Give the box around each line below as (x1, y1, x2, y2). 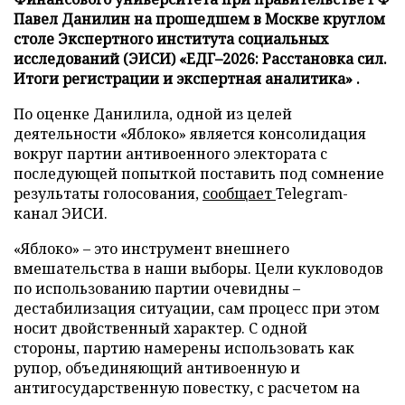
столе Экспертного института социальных (14, 28, 328, 49)
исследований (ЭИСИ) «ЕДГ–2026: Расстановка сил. (14, 48, 387, 69)
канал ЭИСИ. (14, 202, 108, 223)
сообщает (202, 183, 276, 203)
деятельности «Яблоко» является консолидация (14, 123, 366, 144)
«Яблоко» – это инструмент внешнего (14, 238, 289, 259)
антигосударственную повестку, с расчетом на (14, 377, 360, 398)
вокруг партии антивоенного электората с (14, 143, 327, 164)
